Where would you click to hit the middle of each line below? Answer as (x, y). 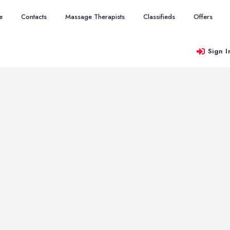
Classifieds (159, 17)
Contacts (34, 17)
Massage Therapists (95, 17)
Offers (203, 17)
